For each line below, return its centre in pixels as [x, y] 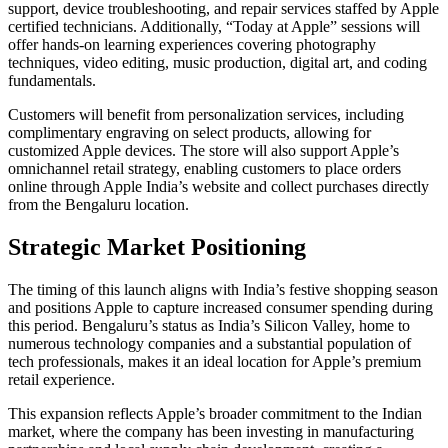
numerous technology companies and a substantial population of [209, 343]
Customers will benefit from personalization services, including [206, 114]
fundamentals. [52, 80]
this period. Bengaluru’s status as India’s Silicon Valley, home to [209, 325]
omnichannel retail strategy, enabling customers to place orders [204, 168]
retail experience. [61, 379]
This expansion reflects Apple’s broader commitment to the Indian [215, 413]
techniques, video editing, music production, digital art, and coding [217, 62]
